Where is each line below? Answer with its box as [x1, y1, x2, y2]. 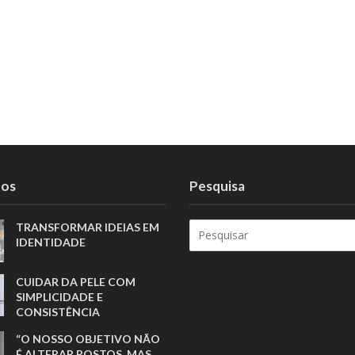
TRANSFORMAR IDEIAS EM [16, 219, 160, 234]
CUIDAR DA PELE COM [16, 274, 136, 288]
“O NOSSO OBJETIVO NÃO [16, 331, 161, 345]
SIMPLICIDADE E [16, 289, 104, 303]
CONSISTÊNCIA [16, 304, 101, 319]
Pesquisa [189, 177, 245, 194]
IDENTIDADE [16, 235, 86, 249]
